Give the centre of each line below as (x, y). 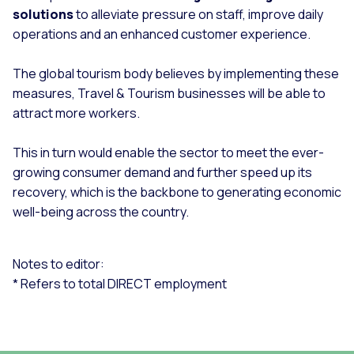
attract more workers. (76, 113)
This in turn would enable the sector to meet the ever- (168, 152)
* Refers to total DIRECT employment (120, 283)
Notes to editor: (58, 264)
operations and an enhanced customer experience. (162, 34)
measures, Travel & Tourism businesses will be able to (169, 93)
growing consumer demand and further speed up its (162, 172)
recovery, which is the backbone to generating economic (177, 192)
